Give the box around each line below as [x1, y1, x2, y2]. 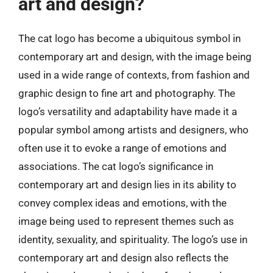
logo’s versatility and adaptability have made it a [18, 105, 237, 118]
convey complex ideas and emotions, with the [18, 196, 227, 209]
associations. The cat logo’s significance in [18, 160, 213, 172]
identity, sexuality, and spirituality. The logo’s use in [18, 233, 247, 246]
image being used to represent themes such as [18, 214, 234, 227]
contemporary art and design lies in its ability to [18, 178, 236, 191]
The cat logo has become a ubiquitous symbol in [18, 32, 241, 44]
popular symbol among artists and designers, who [18, 123, 249, 136]
